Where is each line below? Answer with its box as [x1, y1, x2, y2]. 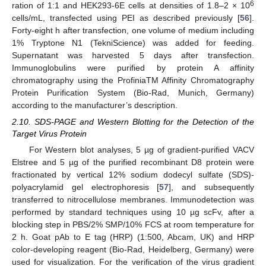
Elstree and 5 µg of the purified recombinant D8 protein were [12, 157, 254, 167]
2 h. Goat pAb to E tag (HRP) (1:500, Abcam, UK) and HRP [12, 232, 254, 242]
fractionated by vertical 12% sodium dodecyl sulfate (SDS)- [12, 170, 254, 180]
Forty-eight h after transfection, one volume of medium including [12, 25, 254, 35]
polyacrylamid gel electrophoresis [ [12, 182, 160, 192]
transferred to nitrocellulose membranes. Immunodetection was [12, 195, 254, 205]
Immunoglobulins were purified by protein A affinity [12, 62, 254, 72]
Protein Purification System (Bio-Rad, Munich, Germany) [12, 87, 254, 97]
